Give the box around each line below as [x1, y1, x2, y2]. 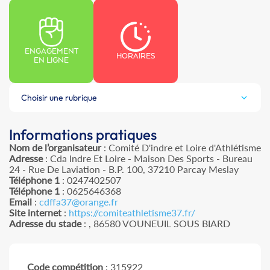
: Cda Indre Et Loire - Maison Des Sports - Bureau [43, 152, 253, 164]
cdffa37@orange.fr [39, 196, 118, 207]
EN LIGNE [34, 56, 69, 65]
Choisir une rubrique [21, 92, 97, 103]
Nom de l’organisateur [9, 142, 101, 153]
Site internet [9, 207, 61, 218]
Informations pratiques [9, 125, 157, 143]
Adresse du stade [9, 218, 81, 229]
